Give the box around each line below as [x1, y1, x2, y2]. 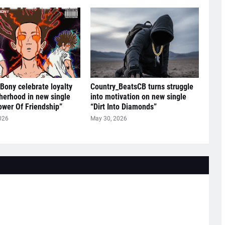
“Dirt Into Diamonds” [90, 102, 157, 111]
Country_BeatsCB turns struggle [90, 82, 193, 91]
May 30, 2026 [90, 115, 127, 122]
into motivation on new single [90, 92, 186, 101]
